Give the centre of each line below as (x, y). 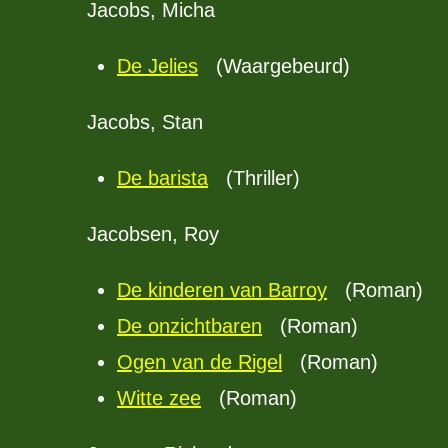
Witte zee (159, 398)
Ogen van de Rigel (199, 362)
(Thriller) (254, 178)
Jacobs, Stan (145, 122)
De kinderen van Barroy (222, 290)
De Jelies (157, 66)
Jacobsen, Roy (153, 234)
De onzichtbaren (189, 326)
